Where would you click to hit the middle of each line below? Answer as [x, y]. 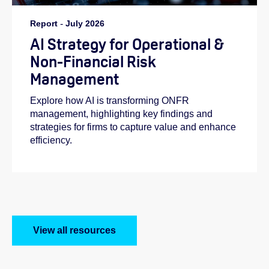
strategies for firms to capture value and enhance [133, 127]
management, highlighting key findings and [121, 114]
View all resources [74, 231]
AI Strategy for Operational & [127, 44]
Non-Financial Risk [93, 61]
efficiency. [51, 141]
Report [44, 23]
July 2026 [85, 23]
